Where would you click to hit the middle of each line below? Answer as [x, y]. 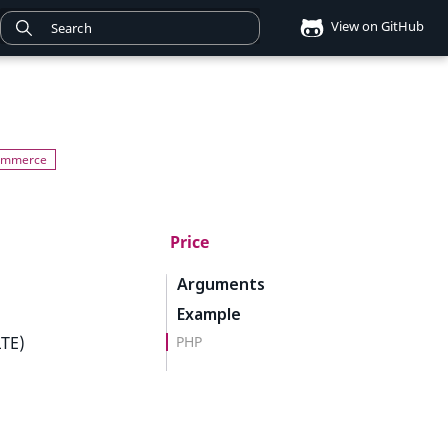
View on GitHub [376, 26]
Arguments [221, 284]
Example [209, 314]
